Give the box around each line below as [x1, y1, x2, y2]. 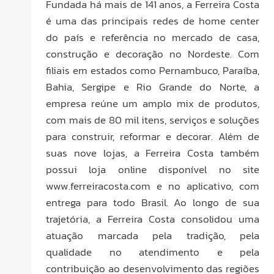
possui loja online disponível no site [46, 161, 259, 177]
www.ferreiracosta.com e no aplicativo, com [46, 177, 259, 194]
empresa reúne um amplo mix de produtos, [46, 95, 259, 111]
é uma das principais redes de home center [46, 12, 259, 29]
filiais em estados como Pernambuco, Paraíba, [46, 62, 259, 78]
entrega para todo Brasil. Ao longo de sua [46, 194, 259, 210]
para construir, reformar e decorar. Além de [46, 128, 259, 144]
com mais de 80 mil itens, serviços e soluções [46, 111, 259, 128]
